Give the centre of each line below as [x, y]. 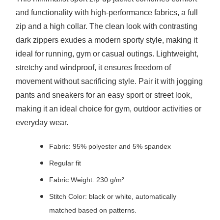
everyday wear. [42, 123]
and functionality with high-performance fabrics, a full [107, 13]
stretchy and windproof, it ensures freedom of [93, 68]
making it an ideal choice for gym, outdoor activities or [109, 109]
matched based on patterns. [93, 210]
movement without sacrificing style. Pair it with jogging [109, 82]
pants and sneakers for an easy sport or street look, [104, 95]
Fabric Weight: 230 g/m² [87, 180]
